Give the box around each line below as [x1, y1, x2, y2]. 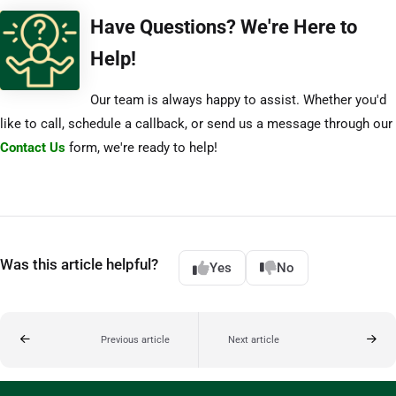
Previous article [100, 333, 170, 346]
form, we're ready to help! [65, 140, 217, 156]
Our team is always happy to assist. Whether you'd [90, 92, 386, 109]
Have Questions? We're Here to [90, 15, 357, 39]
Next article [227, 333, 279, 346]
